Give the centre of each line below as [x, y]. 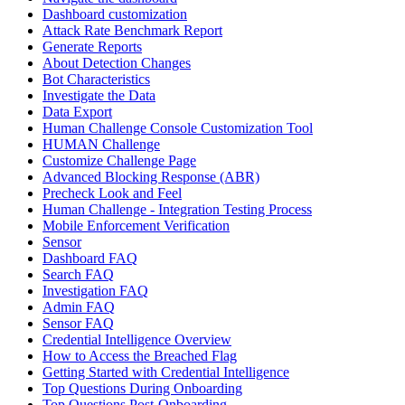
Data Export [77, 111]
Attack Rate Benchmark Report [132, 30]
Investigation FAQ [95, 290]
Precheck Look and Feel [112, 193]
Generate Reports [92, 46]
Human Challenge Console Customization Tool [178, 127]
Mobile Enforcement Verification [136, 225]
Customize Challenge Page [119, 160]
